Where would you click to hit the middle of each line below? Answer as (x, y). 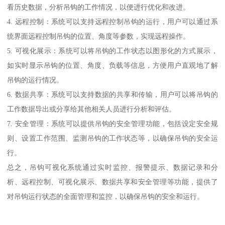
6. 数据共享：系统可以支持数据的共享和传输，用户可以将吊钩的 (113, 95)
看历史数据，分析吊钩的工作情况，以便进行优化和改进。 (99, 7)
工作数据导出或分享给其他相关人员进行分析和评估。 (92, 109)
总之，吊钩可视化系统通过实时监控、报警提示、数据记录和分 (113, 167)
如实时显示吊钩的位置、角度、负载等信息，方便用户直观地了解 (113, 66)
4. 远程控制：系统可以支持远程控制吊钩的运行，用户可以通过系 (113, 22)
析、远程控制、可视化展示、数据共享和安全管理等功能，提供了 (113, 182)
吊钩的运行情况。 (35, 80)
